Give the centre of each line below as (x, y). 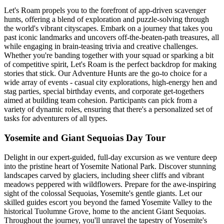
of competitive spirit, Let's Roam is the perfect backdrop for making (110, 64)
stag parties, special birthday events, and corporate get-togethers (104, 91)
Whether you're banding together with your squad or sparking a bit (109, 55)
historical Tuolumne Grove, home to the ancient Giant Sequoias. (105, 211)
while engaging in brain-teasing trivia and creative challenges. (101, 46)
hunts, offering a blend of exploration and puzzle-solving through (106, 19)
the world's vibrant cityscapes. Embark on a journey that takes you (108, 28)
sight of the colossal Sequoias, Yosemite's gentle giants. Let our (103, 193)
